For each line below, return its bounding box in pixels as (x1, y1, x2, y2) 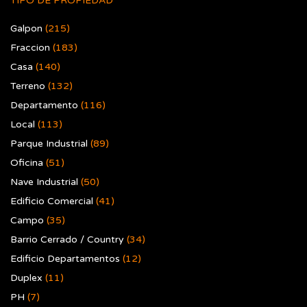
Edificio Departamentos (10, 253, 120, 265)
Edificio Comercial (10, 195, 93, 207)
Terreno (10, 80, 45, 92)
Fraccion (10, 42, 50, 53)
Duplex (10, 272, 42, 284)
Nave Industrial (10, 176, 78, 188)
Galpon (10, 23, 42, 34)
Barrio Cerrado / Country (10, 234, 124, 245)
